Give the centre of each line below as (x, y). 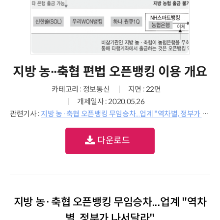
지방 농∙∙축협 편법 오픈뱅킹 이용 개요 (110, 72)
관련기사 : (26, 114)
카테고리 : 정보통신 (81, 89)
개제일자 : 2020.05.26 (111, 101)
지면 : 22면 (144, 89)
